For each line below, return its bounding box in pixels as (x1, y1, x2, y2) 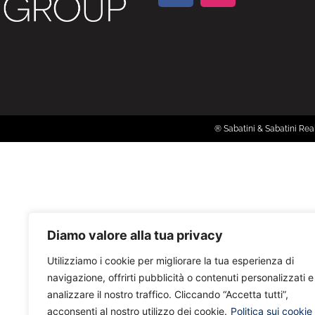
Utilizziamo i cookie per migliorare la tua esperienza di (47, 255, 294, 266)
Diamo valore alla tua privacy (47, 228, 223, 243)
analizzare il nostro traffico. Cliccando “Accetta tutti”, (47, 288, 288, 300)
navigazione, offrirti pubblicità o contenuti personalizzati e (47, 271, 314, 283)
